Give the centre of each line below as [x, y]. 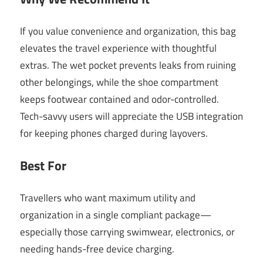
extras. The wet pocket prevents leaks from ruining [128, 65]
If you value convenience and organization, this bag [128, 31]
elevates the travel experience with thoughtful [118, 48]
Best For [43, 166]
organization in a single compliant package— [116, 215]
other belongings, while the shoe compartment [119, 82]
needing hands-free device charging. [97, 249]
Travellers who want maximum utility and [108, 198]
